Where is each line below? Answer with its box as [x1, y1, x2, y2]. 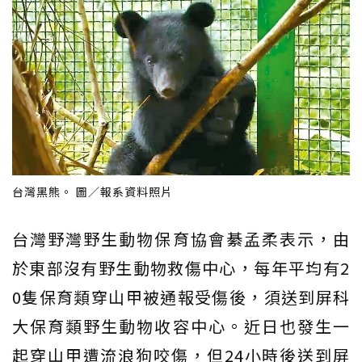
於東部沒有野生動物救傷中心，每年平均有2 [12, 255, 350, 280]
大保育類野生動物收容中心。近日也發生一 [12, 314, 350, 338]
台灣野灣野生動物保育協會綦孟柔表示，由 [12, 226, 350, 250]
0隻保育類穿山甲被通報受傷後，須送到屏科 [12, 284, 350, 309]
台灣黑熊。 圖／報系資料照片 [12, 183, 173, 200]
